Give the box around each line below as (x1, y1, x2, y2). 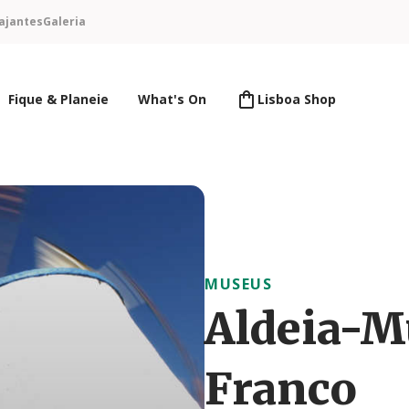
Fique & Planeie (8, 90, 109, 109)
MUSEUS (204, 273, 273, 294)
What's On (138, 90, 206, 109)
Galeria (43, 14, 86, 29)
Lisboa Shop (257, 90, 336, 109)
